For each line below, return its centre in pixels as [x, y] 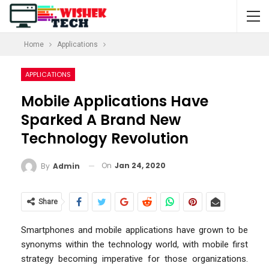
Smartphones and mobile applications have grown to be [134, 230]
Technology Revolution [105, 138]
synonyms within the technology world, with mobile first [134, 244]
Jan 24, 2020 [140, 165]
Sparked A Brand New [101, 120]
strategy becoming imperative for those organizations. [134, 258]
